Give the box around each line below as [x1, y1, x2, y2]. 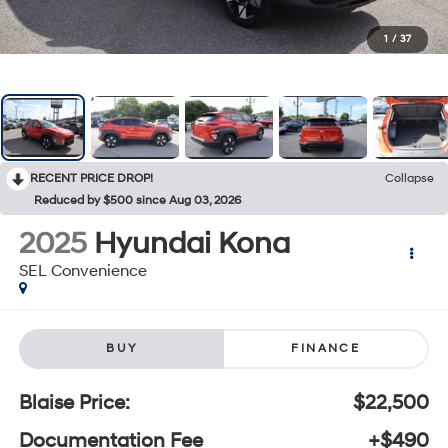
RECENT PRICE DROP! [30, 170, 153, 186]
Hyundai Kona [93, 224, 290, 262]
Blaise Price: [18, 391, 130, 416]
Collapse [385, 170, 434, 186]
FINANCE [291, 341, 361, 357]
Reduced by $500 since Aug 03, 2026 [34, 192, 241, 208]
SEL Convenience [18, 260, 147, 281]
